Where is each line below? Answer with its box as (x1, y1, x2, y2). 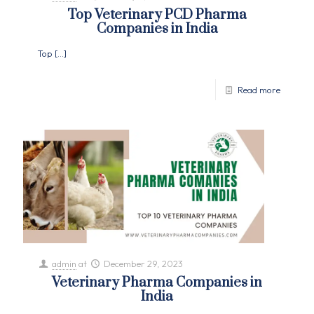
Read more (238, 84, 280, 96)
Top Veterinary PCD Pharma (67, 6, 247, 25)
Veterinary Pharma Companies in (52, 273, 262, 292)
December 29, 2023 (104, 257, 184, 269)
